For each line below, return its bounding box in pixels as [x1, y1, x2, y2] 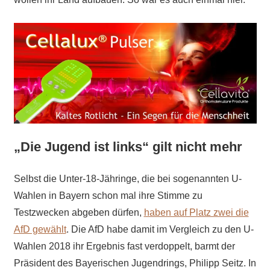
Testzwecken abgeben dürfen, [13, 207, 144, 218]
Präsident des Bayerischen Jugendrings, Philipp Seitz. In [13, 258, 256, 269]
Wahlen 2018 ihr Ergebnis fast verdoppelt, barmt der [13, 241, 235, 252]
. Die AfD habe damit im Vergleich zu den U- [66, 224, 254, 235]
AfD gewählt [13, 224, 66, 235]
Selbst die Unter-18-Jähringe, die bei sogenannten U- [13, 174, 242, 184]
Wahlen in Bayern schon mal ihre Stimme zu [13, 190, 202, 201]
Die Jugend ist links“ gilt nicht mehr [20, 139, 242, 155]
